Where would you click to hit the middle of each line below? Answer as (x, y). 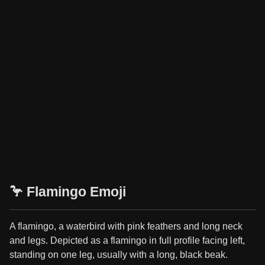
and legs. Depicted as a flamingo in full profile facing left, (127, 240)
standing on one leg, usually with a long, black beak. (119, 255)
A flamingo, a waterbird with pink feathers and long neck (126, 226)
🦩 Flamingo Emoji (68, 192)
